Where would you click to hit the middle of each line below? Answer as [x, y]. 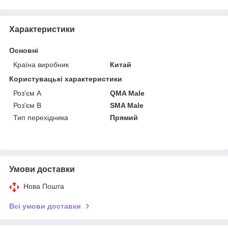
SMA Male [127, 105]
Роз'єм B [27, 105]
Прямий [124, 117]
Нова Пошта [44, 186]
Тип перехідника [41, 117]
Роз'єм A [27, 93]
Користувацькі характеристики [66, 79]
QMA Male [127, 93]
